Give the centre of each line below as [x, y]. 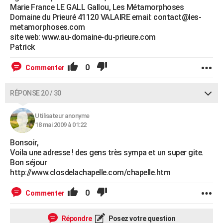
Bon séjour [28, 163]
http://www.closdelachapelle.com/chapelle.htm [90, 173]
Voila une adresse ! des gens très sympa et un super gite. [107, 153]
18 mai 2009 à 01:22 [61, 125]
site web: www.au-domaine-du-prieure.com [83, 37]
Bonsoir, [24, 143]
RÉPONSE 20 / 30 [36, 93]
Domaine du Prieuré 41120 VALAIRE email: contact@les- [106, 17]
